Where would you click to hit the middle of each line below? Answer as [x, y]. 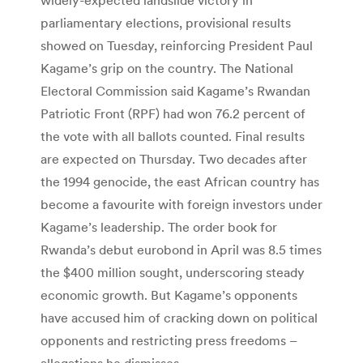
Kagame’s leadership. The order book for [159, 226]
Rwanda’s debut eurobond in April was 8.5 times [181, 249]
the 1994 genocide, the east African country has [180, 181]
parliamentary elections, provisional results [166, 22]
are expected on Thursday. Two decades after [174, 158]
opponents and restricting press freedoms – [169, 340]
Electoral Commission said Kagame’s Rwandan [175, 90]
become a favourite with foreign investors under [181, 204]
